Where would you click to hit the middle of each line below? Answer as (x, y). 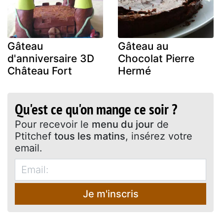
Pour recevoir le (53, 124)
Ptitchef (35, 136)
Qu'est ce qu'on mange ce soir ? (96, 109)
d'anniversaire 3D (51, 58)
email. (29, 148)
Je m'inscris (110, 194)
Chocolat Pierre (156, 58)
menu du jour (123, 124)
